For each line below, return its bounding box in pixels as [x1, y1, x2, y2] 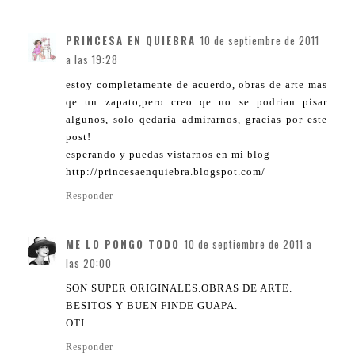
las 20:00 [66, 255, 112, 272]
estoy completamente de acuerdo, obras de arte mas [66, 78, 327, 91]
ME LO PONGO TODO [66, 236, 180, 253]
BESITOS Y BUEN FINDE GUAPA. [66, 300, 238, 312]
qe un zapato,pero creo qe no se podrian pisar [66, 96, 327, 109]
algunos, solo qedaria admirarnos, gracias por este [66, 113, 327, 126]
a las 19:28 [66, 52, 118, 68]
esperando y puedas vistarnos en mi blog [66, 148, 270, 161]
